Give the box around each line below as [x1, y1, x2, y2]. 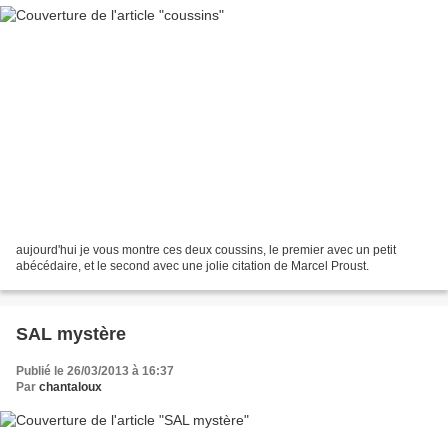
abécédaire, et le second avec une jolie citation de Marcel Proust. [16, 258, 369, 273]
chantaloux [39, 379, 102, 394]
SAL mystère [16, 323, 126, 344]
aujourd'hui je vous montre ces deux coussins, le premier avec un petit [16, 242, 396, 257]
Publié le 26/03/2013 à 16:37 [16, 363, 174, 378]
